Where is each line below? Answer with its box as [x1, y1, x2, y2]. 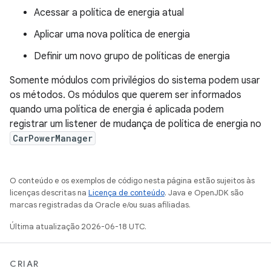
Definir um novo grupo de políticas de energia [34, 50, 230, 63]
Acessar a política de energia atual [34, 7, 184, 19]
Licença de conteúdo [88, 188, 165, 198]
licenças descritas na [10, 188, 88, 198]
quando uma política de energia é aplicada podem [10, 103, 224, 116]
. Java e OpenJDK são [165, 188, 243, 198]
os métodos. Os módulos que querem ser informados [10, 89, 241, 102]
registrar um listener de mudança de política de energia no [10, 118, 261, 131]
